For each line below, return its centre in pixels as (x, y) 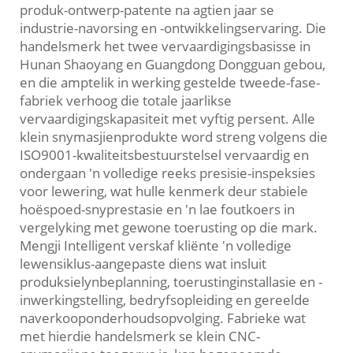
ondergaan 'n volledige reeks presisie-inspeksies (167, 173)
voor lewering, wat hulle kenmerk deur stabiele (164, 191)
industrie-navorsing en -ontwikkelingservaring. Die (173, 28)
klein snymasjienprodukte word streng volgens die (174, 137)
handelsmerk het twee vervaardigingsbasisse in (165, 46)
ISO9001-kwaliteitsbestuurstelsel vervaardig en (164, 155)
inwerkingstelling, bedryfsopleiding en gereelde (165, 300)
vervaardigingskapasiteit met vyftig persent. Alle (167, 119)
